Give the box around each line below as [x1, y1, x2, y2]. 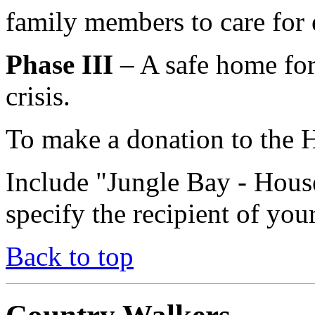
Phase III [6, 49, 113, 80]
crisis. [6, 81, 70, 112]
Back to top [6, 241, 134, 272]
